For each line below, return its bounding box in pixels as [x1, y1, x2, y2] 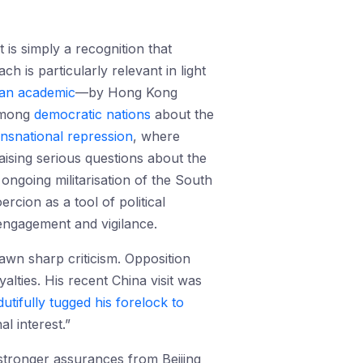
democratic [34, 106, 102, 122]
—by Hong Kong [75, 84, 177, 100]
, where [133, 128, 180, 144]
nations [106, 106, 151, 122]
